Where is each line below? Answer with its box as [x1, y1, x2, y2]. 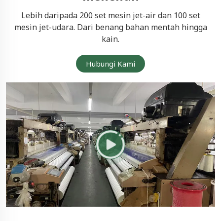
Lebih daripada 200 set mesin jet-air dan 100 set [21, 10, 200, 21]
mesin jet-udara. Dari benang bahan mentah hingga [14, 22, 207, 33]
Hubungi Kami [86, 59, 135, 69]
